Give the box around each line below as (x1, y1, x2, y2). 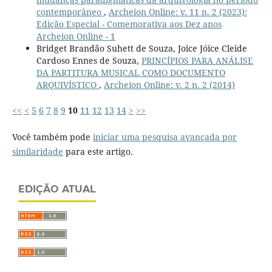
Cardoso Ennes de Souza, (36, 54, 141, 66)
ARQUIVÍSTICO (36, 78, 99, 90)
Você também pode (12, 131, 93, 143)
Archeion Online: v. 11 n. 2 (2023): (108, 5, 247, 18)
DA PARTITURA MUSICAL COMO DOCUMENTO (36, 66, 225, 78)
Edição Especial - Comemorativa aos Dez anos (36, 18, 222, 30)
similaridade (12, 146, 63, 158)
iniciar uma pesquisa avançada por (92, 131, 237, 143)
